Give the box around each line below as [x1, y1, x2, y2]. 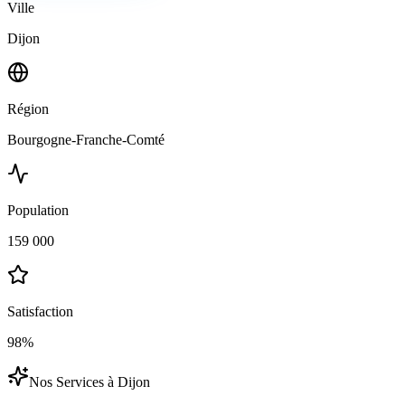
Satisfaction [7, 303, 73, 319]
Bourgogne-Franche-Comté [7, 131, 165, 147]
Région [7, 100, 49, 117]
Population [7, 202, 69, 218]
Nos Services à [29, 373, 118, 390]
